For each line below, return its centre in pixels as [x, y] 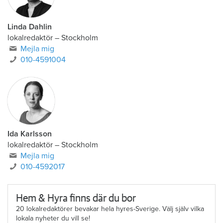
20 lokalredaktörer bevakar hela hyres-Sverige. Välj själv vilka [110, 209]
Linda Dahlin [30, 27]
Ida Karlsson [30, 134]
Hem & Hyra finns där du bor [76, 199]
